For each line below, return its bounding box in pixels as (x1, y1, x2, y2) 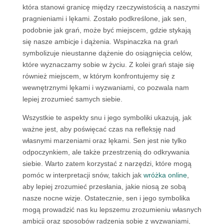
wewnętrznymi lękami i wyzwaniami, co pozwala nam (22, 83, 189, 91)
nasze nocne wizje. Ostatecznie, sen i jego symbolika (22, 194, 190, 202)
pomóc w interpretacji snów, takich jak (22, 171, 143, 179)
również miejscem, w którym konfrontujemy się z (22, 72, 175, 80)
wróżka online (143, 171, 187, 179)
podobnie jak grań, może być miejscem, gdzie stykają (22, 26, 191, 34)
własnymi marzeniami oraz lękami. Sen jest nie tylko (22, 136, 186, 144)
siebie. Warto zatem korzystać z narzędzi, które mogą (22, 159, 191, 167)
